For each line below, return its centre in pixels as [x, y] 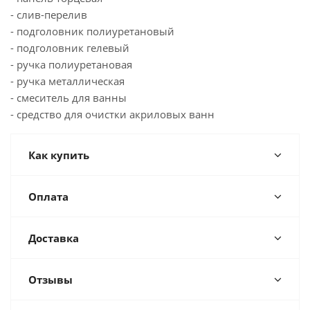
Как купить [59, 155]
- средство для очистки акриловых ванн [112, 115]
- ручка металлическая [67, 81]
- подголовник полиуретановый [92, 31]
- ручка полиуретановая [71, 65]
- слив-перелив [49, 15]
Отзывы [51, 280]
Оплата [48, 197]
